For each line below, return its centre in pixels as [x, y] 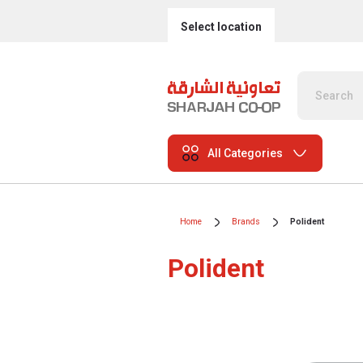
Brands [246, 222]
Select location [221, 26]
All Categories [245, 153]
